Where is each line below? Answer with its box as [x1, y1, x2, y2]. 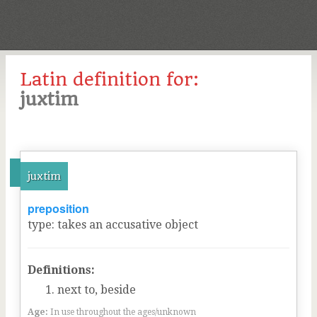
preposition [28, 200, 89, 217]
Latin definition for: [20, 69, 199, 90]
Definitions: [28, 263, 95, 277]
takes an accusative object [57, 218, 198, 231]
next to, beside [57, 283, 136, 296]
